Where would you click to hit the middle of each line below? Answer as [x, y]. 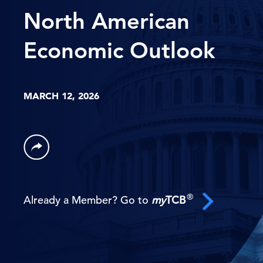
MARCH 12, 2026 [61, 95]
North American [107, 21]
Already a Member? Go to [87, 200]
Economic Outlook [119, 50]
